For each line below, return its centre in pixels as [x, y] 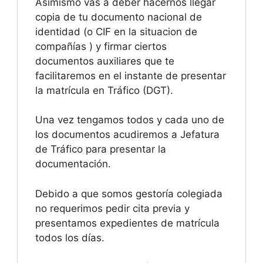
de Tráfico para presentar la [101, 149]
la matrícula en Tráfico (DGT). [104, 90]
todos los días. [70, 237]
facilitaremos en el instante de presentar [131, 75]
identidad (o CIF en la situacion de [116, 31]
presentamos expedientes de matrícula [127, 223]
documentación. [73, 164]
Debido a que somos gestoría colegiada [129, 193]
